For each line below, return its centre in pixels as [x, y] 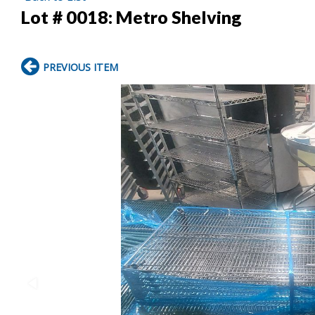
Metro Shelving [179, 17]
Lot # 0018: [69, 17]
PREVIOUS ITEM [81, 67]
